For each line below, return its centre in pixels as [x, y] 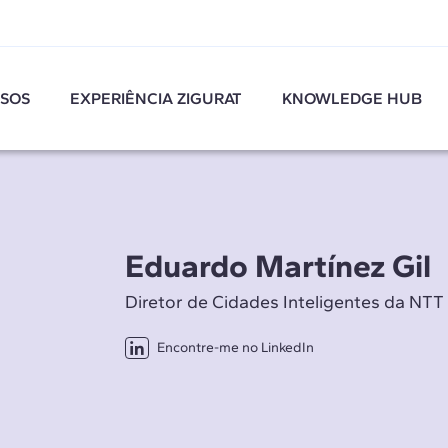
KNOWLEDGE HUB [352, 98]
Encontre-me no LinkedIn [235, 347]
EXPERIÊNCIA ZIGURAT [156, 98]
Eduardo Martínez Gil [277, 265]
